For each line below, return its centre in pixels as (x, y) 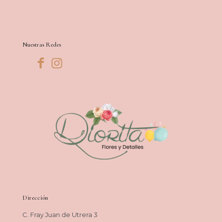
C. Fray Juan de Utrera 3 (60, 214)
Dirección (35, 197)
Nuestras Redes (42, 44)
